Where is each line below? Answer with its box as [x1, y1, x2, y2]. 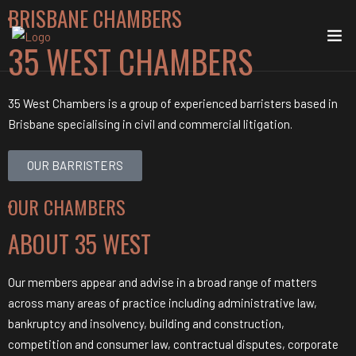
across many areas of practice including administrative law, [8, 296, 317, 310]
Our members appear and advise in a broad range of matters [8, 275, 317, 289]
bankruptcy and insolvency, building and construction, [8, 316, 284, 331]
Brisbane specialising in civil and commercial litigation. [8, 117, 295, 131]
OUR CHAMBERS [8, 192, 126, 221]
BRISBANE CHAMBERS [8, 2, 182, 34]
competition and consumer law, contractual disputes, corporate [8, 337, 339, 351]
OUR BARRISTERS [27, 158, 123, 172]
